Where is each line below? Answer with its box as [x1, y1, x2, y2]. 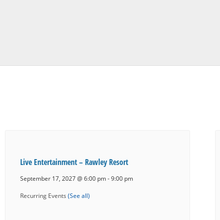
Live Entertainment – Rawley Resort [20, 157, 128, 168]
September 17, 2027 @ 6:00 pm [20, 174, 106, 183]
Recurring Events [20, 191, 68, 199]
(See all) [67, 191, 90, 199]
